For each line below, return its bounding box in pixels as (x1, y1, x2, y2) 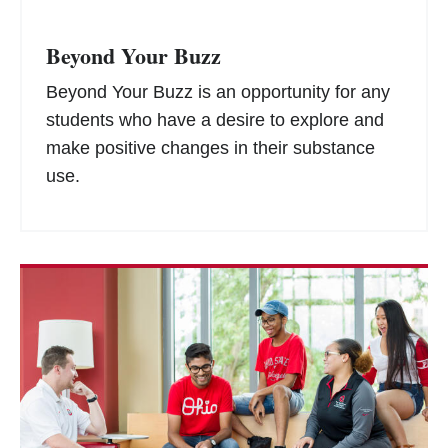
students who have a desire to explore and (46, 110, 384, 131)
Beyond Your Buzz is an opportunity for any (46, 82, 390, 103)
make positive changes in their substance (46, 138, 375, 159)
